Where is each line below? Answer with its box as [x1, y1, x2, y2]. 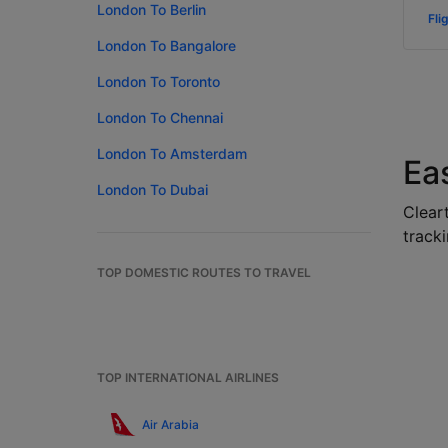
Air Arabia [142, 417, 199, 432]
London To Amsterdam [97, 145, 247, 162]
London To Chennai [97, 109, 223, 126]
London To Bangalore [97, 37, 236, 54]
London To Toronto [97, 73, 220, 90]
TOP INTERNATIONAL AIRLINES [97, 370, 279, 385]
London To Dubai [97, 181, 208, 198]
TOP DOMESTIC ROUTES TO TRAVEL [97, 265, 311, 280]
